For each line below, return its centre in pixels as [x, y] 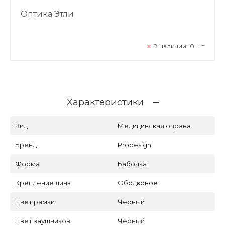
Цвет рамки [35, 202]
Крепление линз [43, 183]
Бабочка [132, 163]
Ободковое [138, 183]
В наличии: [171, 46]
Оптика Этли [47, 14]
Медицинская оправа [154, 125]
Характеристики [105, 102]
